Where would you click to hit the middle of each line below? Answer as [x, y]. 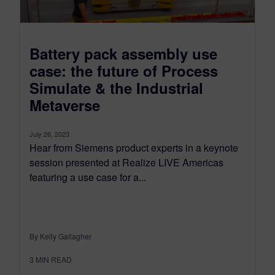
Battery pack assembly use [123, 53]
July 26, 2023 [49, 134]
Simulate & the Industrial [116, 87]
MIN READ [54, 259]
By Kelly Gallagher [60, 236]
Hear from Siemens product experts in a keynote [134, 147]
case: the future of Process [124, 70]
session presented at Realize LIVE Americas [126, 162]
